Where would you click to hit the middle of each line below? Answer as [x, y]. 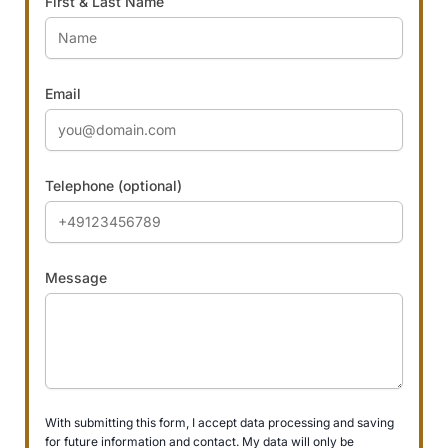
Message [75, 278]
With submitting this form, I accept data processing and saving [219, 423]
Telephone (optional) [113, 186]
